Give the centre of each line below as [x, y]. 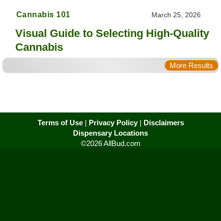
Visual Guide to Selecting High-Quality [112, 33]
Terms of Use [60, 122]
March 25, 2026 [176, 15]
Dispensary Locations [110, 133]
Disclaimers [164, 122]
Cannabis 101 [43, 14]
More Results [191, 65]
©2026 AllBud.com [110, 143]
